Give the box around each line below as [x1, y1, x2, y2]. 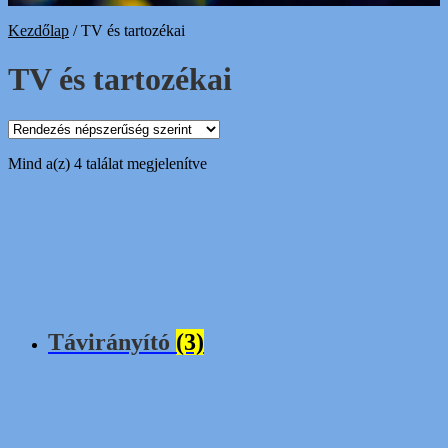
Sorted [206, 153, 247, 171]
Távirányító [48, 328, 176, 355]
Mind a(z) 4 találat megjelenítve [8, 154, 207, 172]
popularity [206, 189, 270, 207]
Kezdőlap [8, 22, 69, 39]
